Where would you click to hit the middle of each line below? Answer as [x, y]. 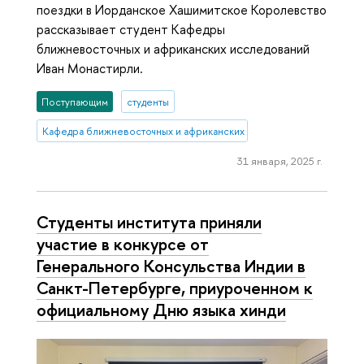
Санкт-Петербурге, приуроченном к [175, 287]
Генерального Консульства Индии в [171, 265]
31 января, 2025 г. [279, 161]
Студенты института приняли [149, 221]
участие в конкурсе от [123, 243]
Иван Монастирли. [90, 68]
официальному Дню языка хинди [161, 309]
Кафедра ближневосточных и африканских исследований [179, 131]
